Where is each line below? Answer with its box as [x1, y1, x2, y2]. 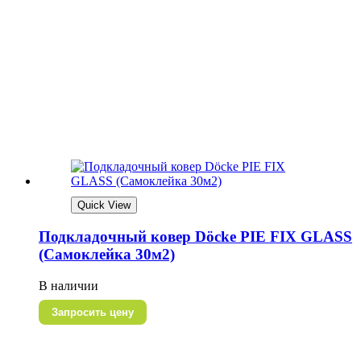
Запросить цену [52, 306, 134, 319]
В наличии [39, 279, 98, 293]
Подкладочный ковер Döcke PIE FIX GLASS [39, 228, 352, 246]
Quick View [77, 198, 131, 211]
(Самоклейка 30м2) [39, 246, 175, 263]
